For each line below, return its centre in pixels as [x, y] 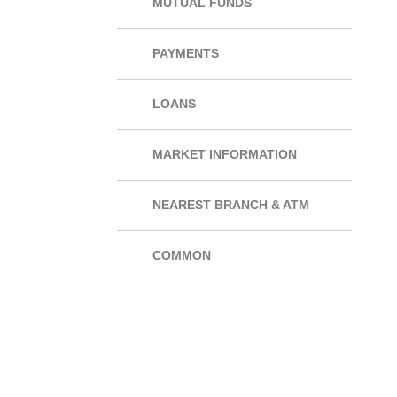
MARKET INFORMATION [225, 155]
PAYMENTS [186, 54]
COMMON [182, 256]
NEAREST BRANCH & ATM [231, 205]
